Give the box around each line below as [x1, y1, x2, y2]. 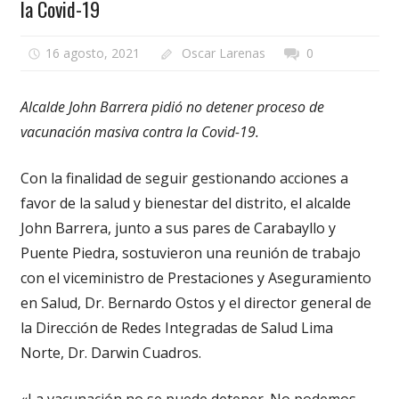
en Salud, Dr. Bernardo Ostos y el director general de [20, 293, 371, 313]
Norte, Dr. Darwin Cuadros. [20, 343, 201, 363]
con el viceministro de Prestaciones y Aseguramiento [20, 268, 371, 289]
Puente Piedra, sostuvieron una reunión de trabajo [20, 243, 361, 264]
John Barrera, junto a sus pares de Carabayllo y [20, 218, 336, 239]
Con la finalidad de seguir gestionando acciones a [20, 168, 348, 189]
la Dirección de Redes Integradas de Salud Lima [20, 318, 333, 338]
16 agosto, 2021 [45, 44, 141, 61]
